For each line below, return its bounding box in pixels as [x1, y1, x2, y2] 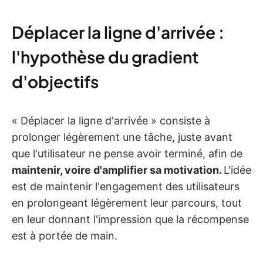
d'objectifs [12, 71, 99, 92]
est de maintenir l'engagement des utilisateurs [12, 180, 240, 193]
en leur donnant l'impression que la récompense [12, 213, 249, 226]
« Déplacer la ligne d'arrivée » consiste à [12, 114, 210, 127]
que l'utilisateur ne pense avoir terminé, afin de [12, 147, 242, 160]
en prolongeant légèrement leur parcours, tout [12, 197, 242, 210]
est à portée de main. [12, 230, 117, 242]
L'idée [224, 164, 251, 177]
